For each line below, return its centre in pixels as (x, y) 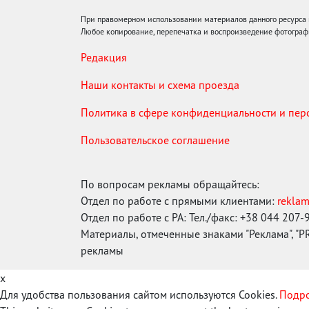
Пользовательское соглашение (155, 140)
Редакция (104, 58)
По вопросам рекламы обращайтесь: (170, 185)
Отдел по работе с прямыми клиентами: (179, 201)
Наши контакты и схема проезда (160, 85)
